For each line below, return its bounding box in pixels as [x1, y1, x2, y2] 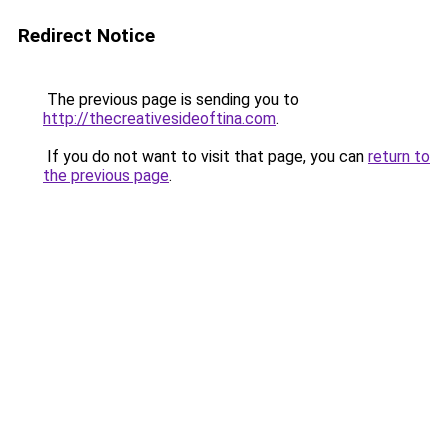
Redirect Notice [18, 24, 155, 47]
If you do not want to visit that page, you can [43, 147, 368, 166]
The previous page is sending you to [43, 90, 299, 109]
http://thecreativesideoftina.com [43, 109, 276, 128]
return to [368, 147, 430, 166]
